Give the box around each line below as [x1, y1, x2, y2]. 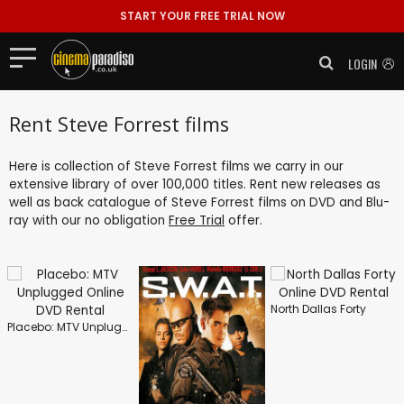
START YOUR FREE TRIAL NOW [119, 8, 285, 23]
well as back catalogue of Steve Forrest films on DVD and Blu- [9, 193, 390, 211]
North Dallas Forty [271, 300, 366, 317]
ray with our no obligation [9, 211, 169, 229]
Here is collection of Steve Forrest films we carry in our [9, 157, 344, 175]
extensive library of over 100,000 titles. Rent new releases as [9, 175, 381, 193]
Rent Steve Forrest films [9, 110, 229, 137]
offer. [225, 211, 262, 229]
